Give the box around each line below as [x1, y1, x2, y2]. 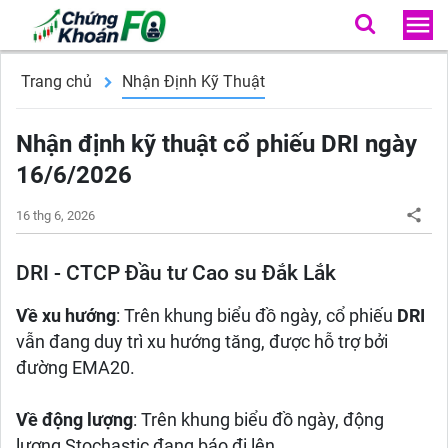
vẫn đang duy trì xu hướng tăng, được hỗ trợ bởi [16, 332, 388, 352]
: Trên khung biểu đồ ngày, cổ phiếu [116, 306, 397, 326]
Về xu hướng [16, 306, 116, 326]
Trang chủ [21, 72, 92, 91]
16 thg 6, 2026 [16, 208, 95, 223]
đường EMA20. [16, 358, 135, 378]
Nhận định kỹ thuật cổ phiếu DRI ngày [16, 130, 417, 158]
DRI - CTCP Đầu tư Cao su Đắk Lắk [16, 261, 341, 285]
